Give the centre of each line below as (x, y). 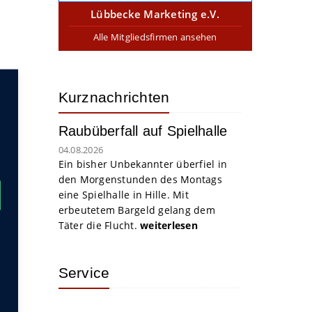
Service (84, 273)
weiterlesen (169, 225)
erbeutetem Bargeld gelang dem (136, 210)
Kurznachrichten (114, 97)
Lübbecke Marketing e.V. (155, 14)
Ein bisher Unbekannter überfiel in (142, 164)
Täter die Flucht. (99, 225)
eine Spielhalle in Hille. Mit (123, 195)
